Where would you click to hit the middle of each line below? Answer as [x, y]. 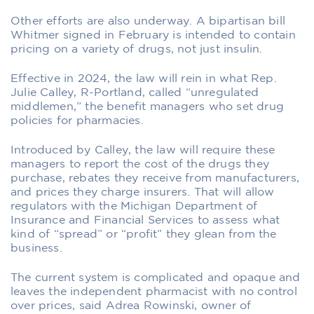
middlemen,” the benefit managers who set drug [148, 107]
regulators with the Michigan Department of [134, 206]
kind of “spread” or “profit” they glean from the [144, 234]
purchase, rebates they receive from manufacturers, [155, 178]
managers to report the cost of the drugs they [140, 164]
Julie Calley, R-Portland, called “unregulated [135, 93]
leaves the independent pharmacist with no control [154, 292]
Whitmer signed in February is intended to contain [153, 35]
